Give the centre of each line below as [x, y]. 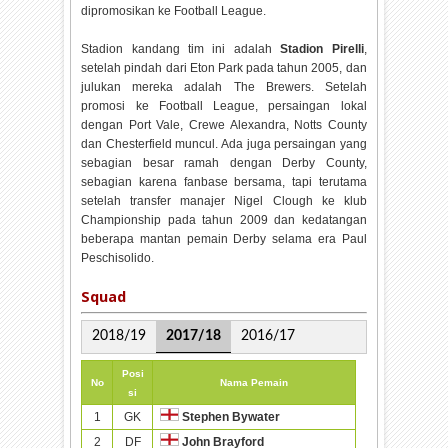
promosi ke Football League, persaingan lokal [224, 105]
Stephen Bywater [231, 417]
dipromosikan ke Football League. [174, 10]
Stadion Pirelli [322, 48]
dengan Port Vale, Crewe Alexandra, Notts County [224, 124]
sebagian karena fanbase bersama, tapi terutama [224, 181]
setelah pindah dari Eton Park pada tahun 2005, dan [224, 67]
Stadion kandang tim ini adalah [181, 48]
